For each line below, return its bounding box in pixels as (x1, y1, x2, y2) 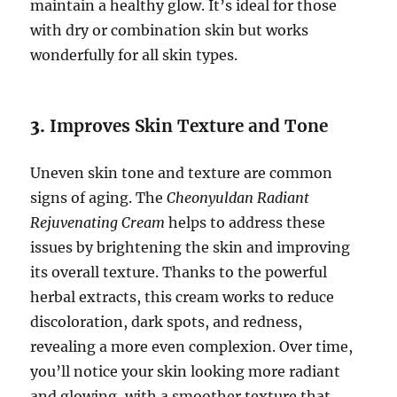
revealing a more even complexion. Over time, (30, 337, 354, 355)
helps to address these (165, 213, 326, 231)
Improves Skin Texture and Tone (50, 114, 329, 136)
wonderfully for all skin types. (30, 45, 238, 64)
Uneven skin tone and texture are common (30, 163, 333, 182)
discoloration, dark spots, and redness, (30, 312, 303, 331)
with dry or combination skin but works (30, 20, 309, 39)
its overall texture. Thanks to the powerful (30, 262, 328, 281)
